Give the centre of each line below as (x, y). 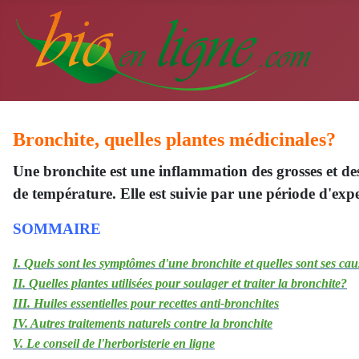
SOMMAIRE (57, 229)
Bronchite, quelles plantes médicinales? (174, 139)
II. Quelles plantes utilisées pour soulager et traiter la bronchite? (180, 283)
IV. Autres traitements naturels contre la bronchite (143, 323)
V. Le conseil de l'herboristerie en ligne (114, 343)
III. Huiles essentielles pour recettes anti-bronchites (146, 303)
